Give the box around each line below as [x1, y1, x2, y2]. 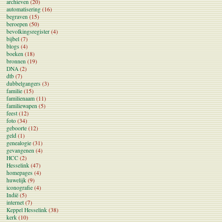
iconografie [6, 183, 33, 191]
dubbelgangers [6, 79, 41, 87]
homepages [6, 168, 33, 176]
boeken [6, 50, 23, 57]
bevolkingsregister [6, 27, 50, 35]
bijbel [6, 35, 19, 43]
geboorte [6, 124, 27, 132]
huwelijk [6, 176, 26, 184]
